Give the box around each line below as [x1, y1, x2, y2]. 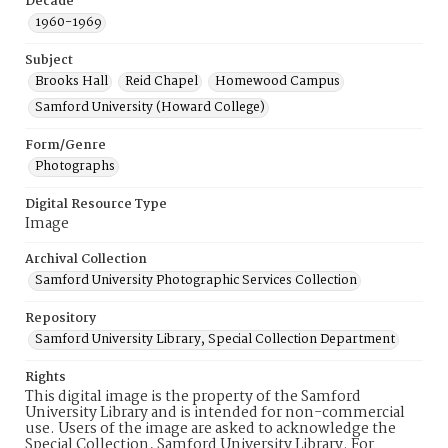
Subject [25, 50, 73, 71]
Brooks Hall [35, 71, 108, 92]
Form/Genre [25, 135, 106, 156]
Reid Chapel [125, 71, 198, 92]
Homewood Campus [215, 71, 340, 92]
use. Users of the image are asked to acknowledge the [25, 417, 396, 441]
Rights [25, 367, 66, 388]
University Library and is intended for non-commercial [25, 401, 405, 425]
